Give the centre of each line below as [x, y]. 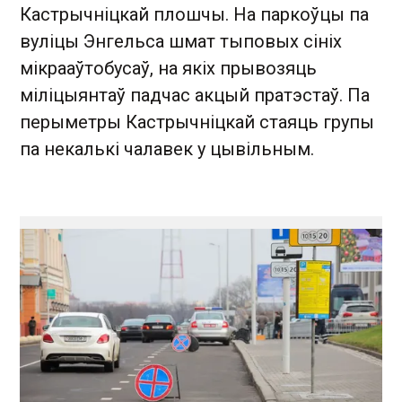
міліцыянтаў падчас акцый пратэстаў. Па [195, 95]
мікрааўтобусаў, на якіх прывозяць [168, 68]
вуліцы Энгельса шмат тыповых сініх [181, 41]
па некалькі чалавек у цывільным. [167, 149]
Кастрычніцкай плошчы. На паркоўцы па [194, 14]
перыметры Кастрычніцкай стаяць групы [197, 122]
